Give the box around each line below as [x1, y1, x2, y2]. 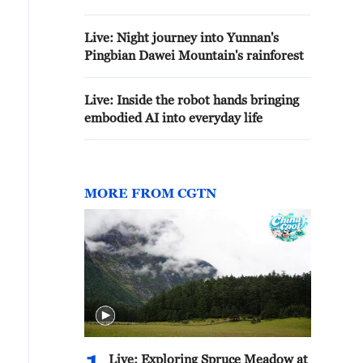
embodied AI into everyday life [84, 110, 263, 125]
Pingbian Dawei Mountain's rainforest [84, 48, 304, 62]
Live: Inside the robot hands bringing [84, 92, 299, 107]
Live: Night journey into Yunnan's [84, 30, 279, 45]
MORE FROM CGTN [84, 186, 216, 200]
